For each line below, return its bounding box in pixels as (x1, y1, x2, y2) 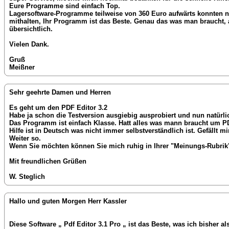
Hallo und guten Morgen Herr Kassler (9, 197, 127, 205)
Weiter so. (9, 134, 41, 142)
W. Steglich (9, 172, 45, 180)
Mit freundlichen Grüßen (9, 157, 86, 165)
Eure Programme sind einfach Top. (9, 2, 120, 10)
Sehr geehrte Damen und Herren (9, 88, 111, 96)
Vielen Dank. (9, 40, 49, 49)
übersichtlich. (9, 25, 53, 33)
